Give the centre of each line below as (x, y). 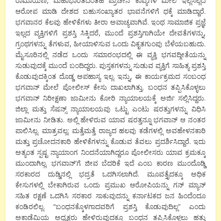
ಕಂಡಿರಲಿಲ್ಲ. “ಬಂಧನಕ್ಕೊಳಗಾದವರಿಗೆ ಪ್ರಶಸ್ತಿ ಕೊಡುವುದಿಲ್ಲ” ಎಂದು (110, 207)
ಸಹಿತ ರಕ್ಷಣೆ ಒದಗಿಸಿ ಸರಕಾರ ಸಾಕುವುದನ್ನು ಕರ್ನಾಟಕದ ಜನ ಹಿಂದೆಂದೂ (110, 196)
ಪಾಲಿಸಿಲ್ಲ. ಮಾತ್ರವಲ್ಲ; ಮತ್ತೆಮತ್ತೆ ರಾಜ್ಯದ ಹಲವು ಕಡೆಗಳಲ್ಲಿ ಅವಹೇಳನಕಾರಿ (110, 131)
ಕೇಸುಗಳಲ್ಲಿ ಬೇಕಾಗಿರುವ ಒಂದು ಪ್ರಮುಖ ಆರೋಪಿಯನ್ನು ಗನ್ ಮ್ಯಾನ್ (110, 185)
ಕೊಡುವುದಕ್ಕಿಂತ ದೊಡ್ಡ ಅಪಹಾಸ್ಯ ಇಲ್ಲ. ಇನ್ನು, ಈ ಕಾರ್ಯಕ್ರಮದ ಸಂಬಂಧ (110, 76)
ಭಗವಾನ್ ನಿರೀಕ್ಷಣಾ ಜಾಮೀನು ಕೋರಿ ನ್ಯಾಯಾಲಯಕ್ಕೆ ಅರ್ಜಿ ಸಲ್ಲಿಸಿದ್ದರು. (110, 98)
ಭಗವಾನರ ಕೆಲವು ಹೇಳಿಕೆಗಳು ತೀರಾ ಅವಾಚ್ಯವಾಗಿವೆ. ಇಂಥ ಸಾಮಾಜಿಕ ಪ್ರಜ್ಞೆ (110, 22)
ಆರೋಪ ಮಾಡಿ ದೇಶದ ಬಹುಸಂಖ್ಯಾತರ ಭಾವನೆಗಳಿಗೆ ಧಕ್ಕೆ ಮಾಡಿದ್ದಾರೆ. (110, 11)
